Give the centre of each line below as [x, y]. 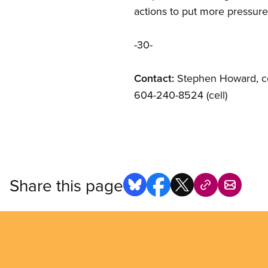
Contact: [154, 78]
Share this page [66, 185]
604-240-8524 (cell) [181, 95]
